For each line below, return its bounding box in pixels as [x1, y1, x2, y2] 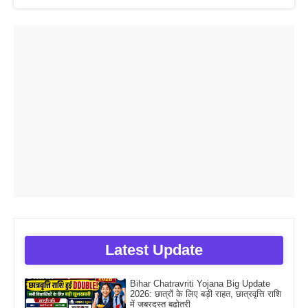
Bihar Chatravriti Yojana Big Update [129, 278, 270, 289]
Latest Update [105, 241, 203, 259]
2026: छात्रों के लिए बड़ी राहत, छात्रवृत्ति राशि [129, 289, 281, 300]
